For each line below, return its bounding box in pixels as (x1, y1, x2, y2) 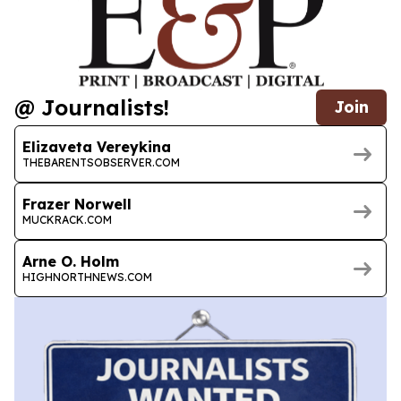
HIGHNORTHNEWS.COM (22, 269, 152, 284)
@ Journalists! (14, 94, 169, 122)
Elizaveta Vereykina (22, 137, 171, 156)
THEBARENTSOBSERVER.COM (22, 155, 180, 169)
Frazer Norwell (22, 194, 132, 213)
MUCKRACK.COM (22, 212, 112, 226)
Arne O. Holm (22, 252, 119, 270)
